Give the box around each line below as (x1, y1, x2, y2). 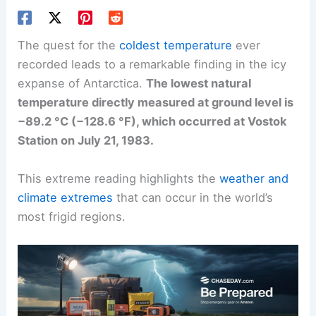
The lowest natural (146, 76, 252, 91)
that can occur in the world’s (113, 190, 274, 205)
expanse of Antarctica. (18, 76, 147, 91)
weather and (219, 171, 289, 186)
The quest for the (18, 38, 120, 53)
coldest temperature (119, 38, 233, 53)
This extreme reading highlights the (18, 171, 220, 186)
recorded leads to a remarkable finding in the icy (18, 57, 287, 72)
